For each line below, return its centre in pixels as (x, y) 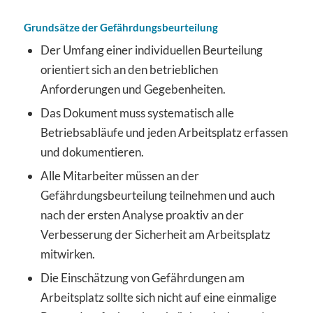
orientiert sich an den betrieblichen (129, 69)
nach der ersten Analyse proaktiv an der (142, 214)
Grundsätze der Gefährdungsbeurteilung (121, 27)
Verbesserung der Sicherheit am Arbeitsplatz (155, 234)
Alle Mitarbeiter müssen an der (119, 175)
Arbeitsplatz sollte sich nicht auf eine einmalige (158, 297)
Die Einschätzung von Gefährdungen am (142, 277)
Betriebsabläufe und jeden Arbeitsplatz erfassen (164, 132)
